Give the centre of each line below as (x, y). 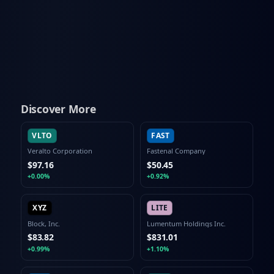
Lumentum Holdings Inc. (186, 223)
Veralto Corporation (60, 150)
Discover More (58, 109)
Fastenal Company (176, 150)
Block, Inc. (43, 223)
